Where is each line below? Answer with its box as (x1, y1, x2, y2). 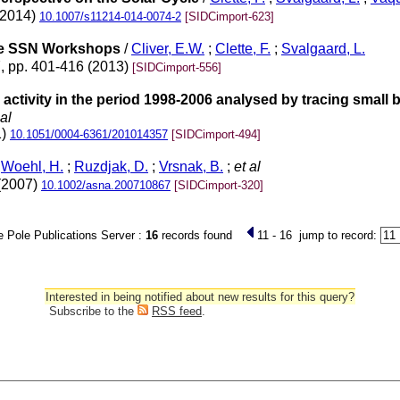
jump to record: (292, 229, 380, 242)
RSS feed (152, 304, 202, 318)
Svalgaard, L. (281, 41, 365, 57)
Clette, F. (215, 41, 271, 57)
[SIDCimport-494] (171, 128, 261, 141)
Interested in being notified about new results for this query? (46, 290, 354, 304)
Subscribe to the (49, 304, 137, 318)
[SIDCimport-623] (185, 10, 274, 23)
